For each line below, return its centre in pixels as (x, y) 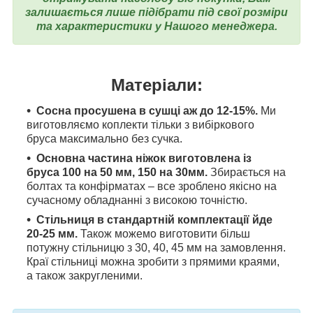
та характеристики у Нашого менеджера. (156, 27)
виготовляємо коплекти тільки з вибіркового (140, 125)
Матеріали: (156, 85)
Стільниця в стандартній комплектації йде (154, 220)
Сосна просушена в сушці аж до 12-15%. (148, 111)
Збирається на (247, 173)
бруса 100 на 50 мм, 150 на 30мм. (117, 173)
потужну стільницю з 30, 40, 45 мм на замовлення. (156, 248)
